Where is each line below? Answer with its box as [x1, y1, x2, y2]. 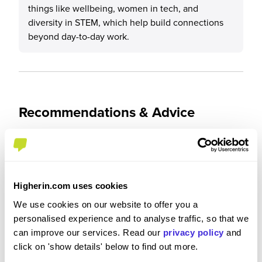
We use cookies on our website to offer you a [13, 199, 198, 209]
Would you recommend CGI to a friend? [19, 136, 183, 150]
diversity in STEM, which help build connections [28, 16, 223, 29]
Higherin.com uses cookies [13, 181, 128, 191]
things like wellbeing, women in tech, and [28, 2, 198, 15]
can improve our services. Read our [13, 227, 163, 237]
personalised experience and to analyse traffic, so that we [13, 213, 249, 223]
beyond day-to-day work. [28, 30, 129, 43]
